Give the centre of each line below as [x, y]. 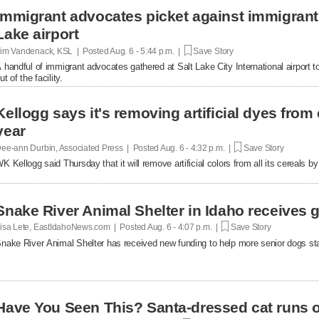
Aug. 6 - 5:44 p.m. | [146, 51]
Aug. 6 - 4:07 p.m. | [184, 227]
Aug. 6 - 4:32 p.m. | [197, 148]
